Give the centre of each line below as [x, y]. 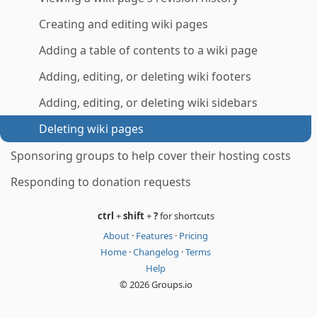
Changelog [157, 252]
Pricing [194, 236]
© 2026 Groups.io [156, 284]
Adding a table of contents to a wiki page [148, 50]
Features [155, 236]
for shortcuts [186, 216]
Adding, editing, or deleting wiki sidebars [148, 103]
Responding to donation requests [101, 182]
